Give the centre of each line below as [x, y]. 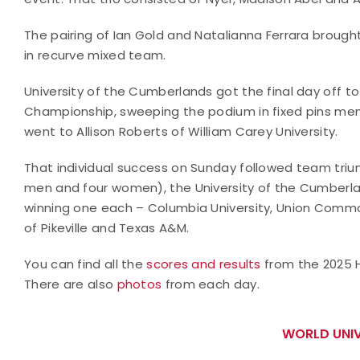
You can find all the [86, 264]
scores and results [204, 264]
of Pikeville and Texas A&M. [107, 227]
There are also [71, 284]
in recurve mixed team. [95, 55]
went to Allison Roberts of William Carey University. [181, 131]
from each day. [211, 284]
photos [139, 284]
